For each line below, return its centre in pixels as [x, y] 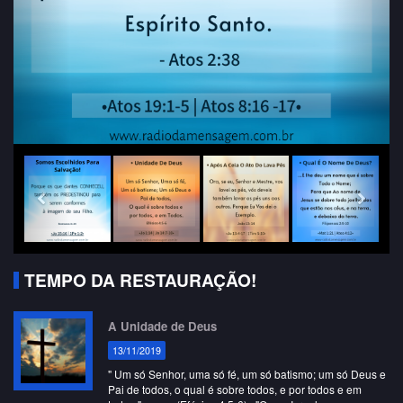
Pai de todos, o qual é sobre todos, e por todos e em [234, 389]
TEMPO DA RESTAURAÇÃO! [140, 280]
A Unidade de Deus [162, 326]
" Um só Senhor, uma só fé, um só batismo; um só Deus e [246, 374]
